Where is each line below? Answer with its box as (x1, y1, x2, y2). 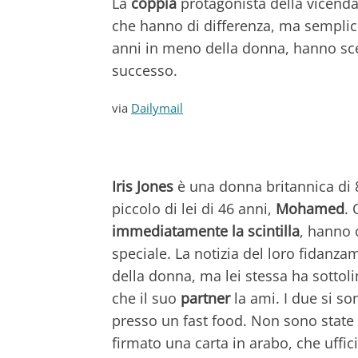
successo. (112, 60, 177, 80)
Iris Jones (112, 176, 173, 196)
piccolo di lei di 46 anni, (112, 198, 276, 218)
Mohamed (276, 198, 344, 218)
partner (181, 288, 230, 308)
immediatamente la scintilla (112, 221, 300, 241)
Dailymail (131, 99, 183, 116)
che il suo (112, 288, 181, 308)
